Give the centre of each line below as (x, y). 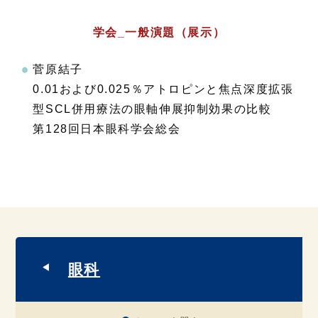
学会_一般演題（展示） (159, 33)
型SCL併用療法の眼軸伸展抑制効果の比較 (152, 109)
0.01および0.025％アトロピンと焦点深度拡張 (163, 89)
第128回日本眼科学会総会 (107, 129)
